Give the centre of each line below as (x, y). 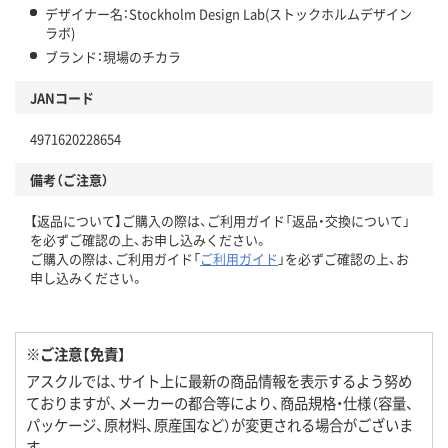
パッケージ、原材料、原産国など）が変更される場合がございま (219, 425)
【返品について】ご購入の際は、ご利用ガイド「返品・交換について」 (220, 221)
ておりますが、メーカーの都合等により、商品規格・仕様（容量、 (220, 403)
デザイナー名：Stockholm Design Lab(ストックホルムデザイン (228, 14)
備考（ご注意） (69, 180)
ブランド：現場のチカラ (113, 57)
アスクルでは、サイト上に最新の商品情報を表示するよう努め (219, 381)
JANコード (62, 98)
